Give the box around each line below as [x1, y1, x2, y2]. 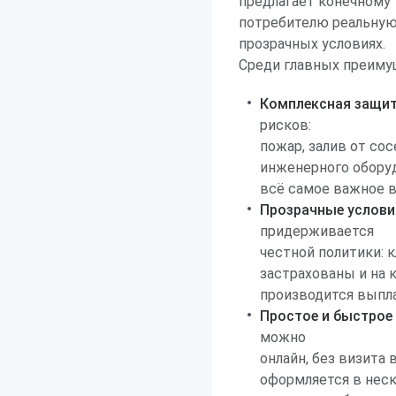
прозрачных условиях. [239, 35, 385, 52]
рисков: [260, 117, 311, 133]
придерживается [260, 223, 374, 240]
